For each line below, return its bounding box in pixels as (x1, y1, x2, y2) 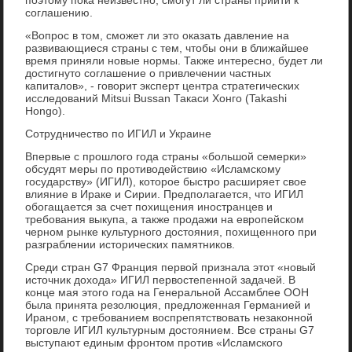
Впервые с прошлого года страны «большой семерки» (25, 149, 307, 163)
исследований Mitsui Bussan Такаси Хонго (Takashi (25, 91, 288, 104)
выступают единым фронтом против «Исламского (25, 335, 284, 349)
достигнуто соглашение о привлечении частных (25, 66, 272, 79)
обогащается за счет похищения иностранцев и (25, 200, 273, 213)
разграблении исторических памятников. (25, 237, 236, 251)
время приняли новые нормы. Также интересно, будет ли (25, 53, 324, 67)
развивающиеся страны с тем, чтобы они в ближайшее (25, 41, 310, 54)
